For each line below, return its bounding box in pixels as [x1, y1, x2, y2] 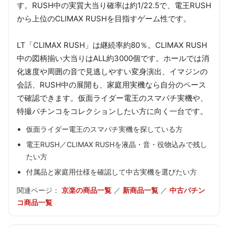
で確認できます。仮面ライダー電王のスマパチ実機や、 [17, 93, 208, 103]
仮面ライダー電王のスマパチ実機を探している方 [26, 124, 183, 133]
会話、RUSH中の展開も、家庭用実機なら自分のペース [17, 79, 206, 90]
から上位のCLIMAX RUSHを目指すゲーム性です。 [17, 13, 191, 23]
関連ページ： [17, 185, 62, 194]
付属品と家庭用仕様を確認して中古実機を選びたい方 [26, 167, 197, 176]
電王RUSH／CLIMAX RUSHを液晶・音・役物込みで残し [26, 139, 207, 149]
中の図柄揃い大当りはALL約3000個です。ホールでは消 [17, 53, 209, 63]
